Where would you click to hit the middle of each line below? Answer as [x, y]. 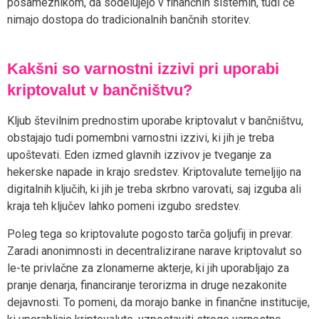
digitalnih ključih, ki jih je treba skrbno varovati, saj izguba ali [154, 189]
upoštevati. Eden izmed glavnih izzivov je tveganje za [139, 155]
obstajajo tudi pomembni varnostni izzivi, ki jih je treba [141, 138]
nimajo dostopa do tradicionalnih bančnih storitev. [129, 19]
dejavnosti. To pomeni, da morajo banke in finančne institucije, [158, 302]
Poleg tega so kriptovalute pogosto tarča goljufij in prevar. [150, 234]
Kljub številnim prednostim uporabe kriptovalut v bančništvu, [155, 121]
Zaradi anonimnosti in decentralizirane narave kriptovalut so [155, 251]
